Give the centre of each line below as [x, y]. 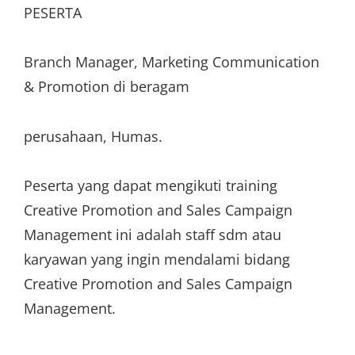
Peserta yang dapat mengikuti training [151, 185]
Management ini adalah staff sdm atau [153, 235]
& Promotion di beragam [107, 86]
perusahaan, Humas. [93, 136]
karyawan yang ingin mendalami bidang [157, 259]
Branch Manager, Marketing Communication [172, 62]
